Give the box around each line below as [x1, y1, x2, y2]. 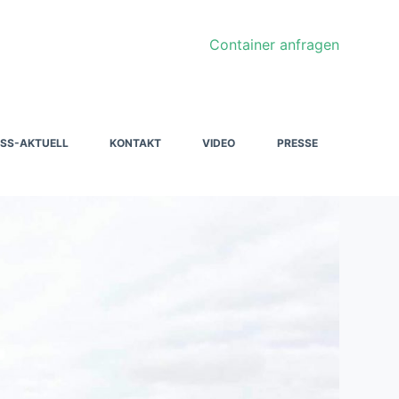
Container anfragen [208, 36, 339, 53]
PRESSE [276, 135, 318, 150]
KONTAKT [110, 135, 162, 150]
